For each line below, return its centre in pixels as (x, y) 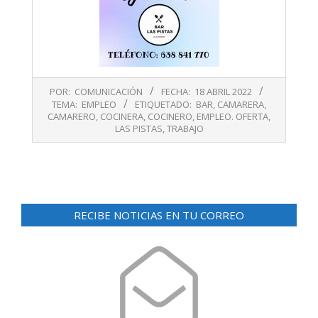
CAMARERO (72, 117)
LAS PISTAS (138, 129)
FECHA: (176, 92)
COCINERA (122, 117)
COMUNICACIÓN (109, 92)
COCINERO (170, 117)
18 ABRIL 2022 (223, 92)
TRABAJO (185, 129)
